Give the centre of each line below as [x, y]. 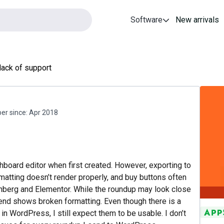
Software [147, 20]
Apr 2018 [43, 112]
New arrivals [197, 20]
